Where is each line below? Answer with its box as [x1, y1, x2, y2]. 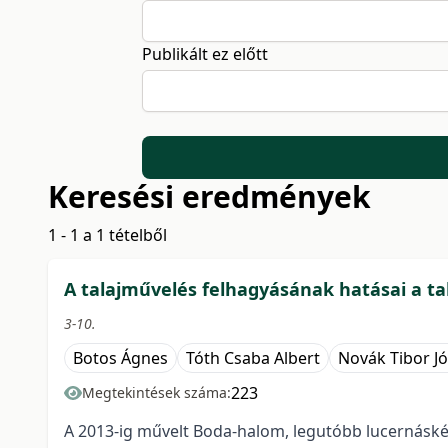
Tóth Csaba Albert [186, 347, 320, 370]
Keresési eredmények [48, 176, 371, 218]
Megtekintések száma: [82, 383, 231, 403]
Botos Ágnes [73, 347, 168, 370]
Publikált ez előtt [141, 43, 268, 65]
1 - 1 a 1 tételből [48, 224, 167, 247]
